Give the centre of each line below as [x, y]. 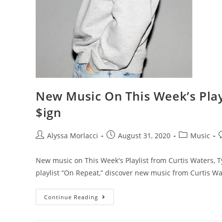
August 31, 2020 [144, 136]
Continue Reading [71, 197]
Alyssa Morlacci [73, 136]
